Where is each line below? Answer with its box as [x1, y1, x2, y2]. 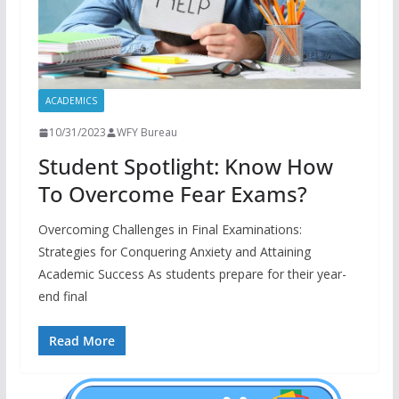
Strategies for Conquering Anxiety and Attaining [37, 243, 311, 261]
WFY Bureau [116, 125, 177, 141]
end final [37, 288, 87, 305]
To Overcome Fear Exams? [37, 179, 307, 209]
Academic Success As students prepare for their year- [37, 265, 346, 283]
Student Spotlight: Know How [37, 151, 333, 182]
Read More [48, 332, 115, 350]
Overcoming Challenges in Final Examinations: [37, 221, 302, 239]
